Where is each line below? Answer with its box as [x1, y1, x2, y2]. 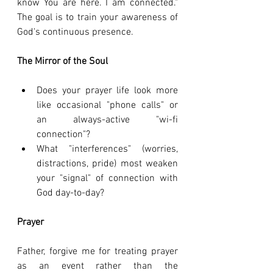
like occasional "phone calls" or [37, 99, 178, 112]
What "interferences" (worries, [37, 143, 178, 156]
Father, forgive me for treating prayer [17, 246, 178, 258]
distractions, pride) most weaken [37, 158, 178, 171]
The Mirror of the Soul [17, 55, 108, 68]
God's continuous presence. [17, 26, 133, 39]
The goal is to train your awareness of [17, 12, 178, 24]
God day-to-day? [37, 187, 104, 200]
